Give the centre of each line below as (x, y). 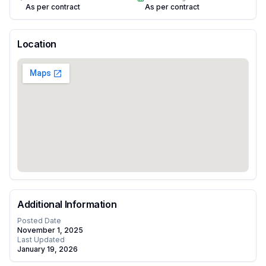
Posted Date (39, 221)
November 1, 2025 (50, 230)
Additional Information (67, 204)
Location (37, 44)
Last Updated (41, 240)
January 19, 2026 (47, 249)
